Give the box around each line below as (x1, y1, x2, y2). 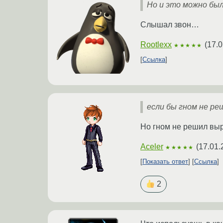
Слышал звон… (140, 20, 199, 29)
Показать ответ (142, 158, 188, 166)
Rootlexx (140, 40, 172, 49)
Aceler (140, 142, 163, 151)
